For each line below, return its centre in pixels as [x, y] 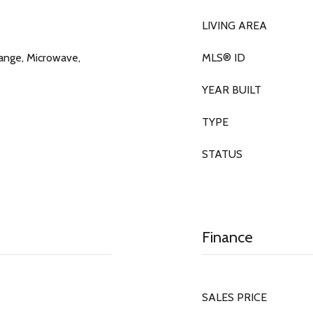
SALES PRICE [234, 297]
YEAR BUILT [232, 90]
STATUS [222, 154]
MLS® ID [224, 58]
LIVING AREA [234, 26]
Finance [227, 237]
